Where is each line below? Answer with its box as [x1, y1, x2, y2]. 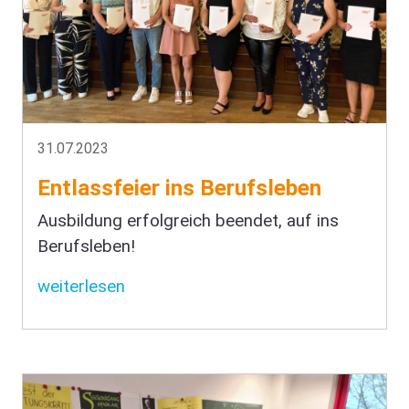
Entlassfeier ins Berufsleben [37, 174, 321, 202]
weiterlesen [37, 277, 125, 298]
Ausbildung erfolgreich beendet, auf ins [37, 211, 339, 232]
